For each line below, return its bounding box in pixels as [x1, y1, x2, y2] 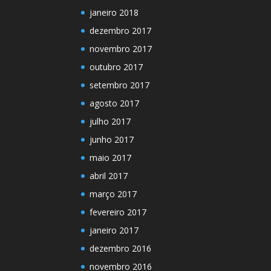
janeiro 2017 [90, 224, 139, 236]
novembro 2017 [90, 42, 152, 54]
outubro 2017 [90, 60, 143, 73]
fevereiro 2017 [90, 206, 147, 218]
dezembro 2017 [90, 24, 152, 36]
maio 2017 [90, 151, 132, 163]
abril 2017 [90, 169, 128, 181]
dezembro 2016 [90, 242, 152, 254]
